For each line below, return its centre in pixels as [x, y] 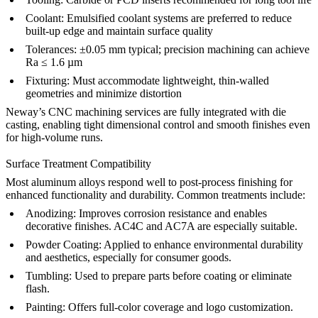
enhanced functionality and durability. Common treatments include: [155, 194]
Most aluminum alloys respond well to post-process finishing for [149, 182]
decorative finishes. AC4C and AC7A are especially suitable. [161, 226]
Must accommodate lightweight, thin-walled [169, 80]
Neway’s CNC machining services [83, 111]
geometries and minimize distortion [104, 93]
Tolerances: [51, 49]
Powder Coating [62, 244]
